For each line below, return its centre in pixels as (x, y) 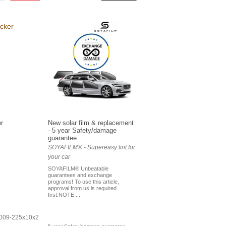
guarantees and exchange (80, 175)
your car (59, 157)
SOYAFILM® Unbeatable (78, 169)
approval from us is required (82, 188)
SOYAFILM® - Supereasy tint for (91, 148)
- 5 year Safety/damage (82, 131)
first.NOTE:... (64, 195)
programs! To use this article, (83, 182)
